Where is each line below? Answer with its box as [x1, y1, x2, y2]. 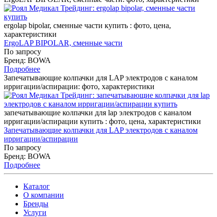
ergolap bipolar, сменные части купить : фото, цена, [4, 21, 171, 30]
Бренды [23, 199, 48, 208]
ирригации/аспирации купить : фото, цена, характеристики [4, 117, 201, 125]
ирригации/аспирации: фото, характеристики [4, 82, 155, 91]
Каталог [23, 182, 50, 190]
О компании [23, 190, 64, 199]
